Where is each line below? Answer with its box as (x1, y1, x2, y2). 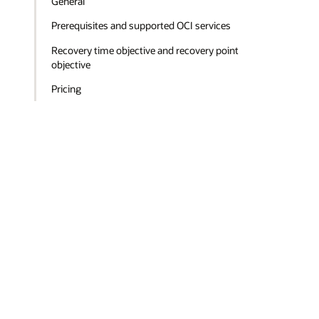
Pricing (51, 82, 82, 96)
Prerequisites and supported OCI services (51, 19, 231, 33)
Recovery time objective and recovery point (51, 43, 239, 57)
